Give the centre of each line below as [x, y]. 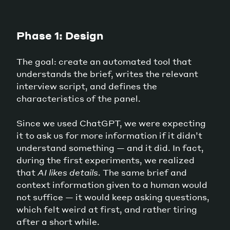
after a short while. [58, 222]
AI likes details [68, 172]
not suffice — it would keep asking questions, [113, 197]
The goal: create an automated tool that [104, 62]
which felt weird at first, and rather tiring [107, 209]
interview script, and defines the [87, 86]
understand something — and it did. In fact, [110, 148]
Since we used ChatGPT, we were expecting [111, 123]
